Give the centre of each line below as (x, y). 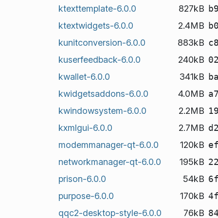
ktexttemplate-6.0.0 (97, 8)
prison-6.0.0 (82, 179)
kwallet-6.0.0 (84, 76)
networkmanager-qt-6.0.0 (109, 162)
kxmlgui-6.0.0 (85, 127)
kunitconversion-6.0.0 (102, 42)
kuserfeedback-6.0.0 (99, 59)
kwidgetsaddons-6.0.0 (103, 93)
